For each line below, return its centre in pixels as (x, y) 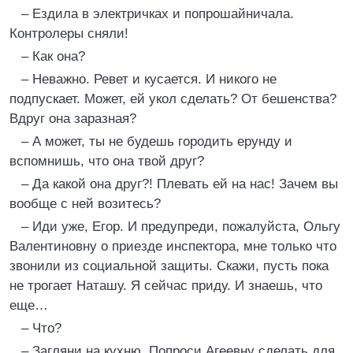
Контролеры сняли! (69, 33)
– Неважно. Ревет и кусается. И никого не (149, 79)
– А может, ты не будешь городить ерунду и (157, 141)
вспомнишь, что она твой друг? (107, 161)
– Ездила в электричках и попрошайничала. (158, 14)
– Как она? (53, 56)
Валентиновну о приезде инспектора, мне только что (173, 246)
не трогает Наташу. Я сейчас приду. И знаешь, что (166, 286)
